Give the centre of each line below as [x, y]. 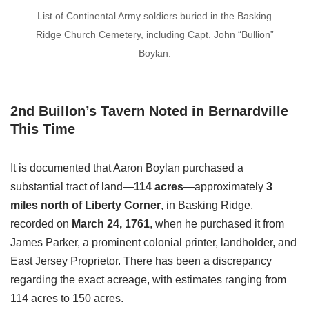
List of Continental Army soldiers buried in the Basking [154, 16]
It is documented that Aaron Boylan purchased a [127, 168]
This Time [43, 129]
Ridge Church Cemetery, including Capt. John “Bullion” [154, 35]
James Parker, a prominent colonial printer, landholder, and [153, 243]
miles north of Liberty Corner [86, 206]
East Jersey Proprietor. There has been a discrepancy [141, 261]
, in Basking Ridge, [207, 206]
